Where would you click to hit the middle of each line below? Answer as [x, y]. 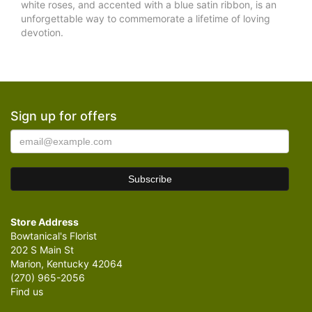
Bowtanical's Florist [54, 236]
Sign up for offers [64, 116]
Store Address [45, 222]
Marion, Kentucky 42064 [67, 264]
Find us [27, 292]
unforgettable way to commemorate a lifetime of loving [146, 19]
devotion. [42, 33]
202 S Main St [42, 250]
